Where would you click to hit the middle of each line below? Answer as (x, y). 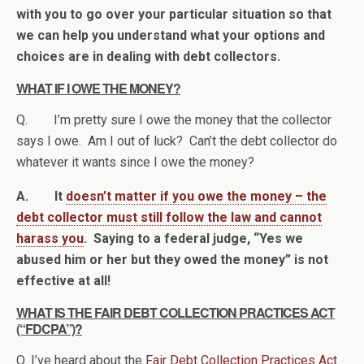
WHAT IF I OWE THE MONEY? (98, 88)
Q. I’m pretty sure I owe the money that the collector (174, 119)
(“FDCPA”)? (49, 328)
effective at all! (63, 280)
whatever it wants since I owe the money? (135, 162)
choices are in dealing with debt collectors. (148, 56)
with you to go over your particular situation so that (174, 14)
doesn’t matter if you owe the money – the (196, 196)
